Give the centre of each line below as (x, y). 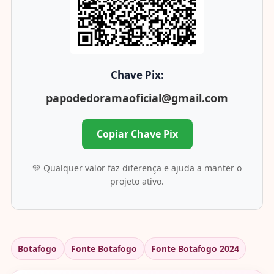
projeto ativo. (137, 181)
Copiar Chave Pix (137, 134)
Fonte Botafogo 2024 (195, 248)
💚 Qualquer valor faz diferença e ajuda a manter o (137, 168)
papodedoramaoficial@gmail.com (137, 98)
